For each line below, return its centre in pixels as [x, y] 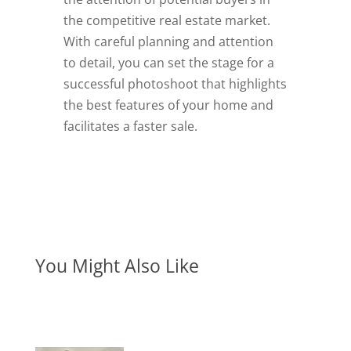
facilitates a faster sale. [130, 126]
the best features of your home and [168, 105]
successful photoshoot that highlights [175, 83]
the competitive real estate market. [166, 20]
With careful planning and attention [168, 41]
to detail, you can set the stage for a [168, 62]
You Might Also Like [117, 265]
